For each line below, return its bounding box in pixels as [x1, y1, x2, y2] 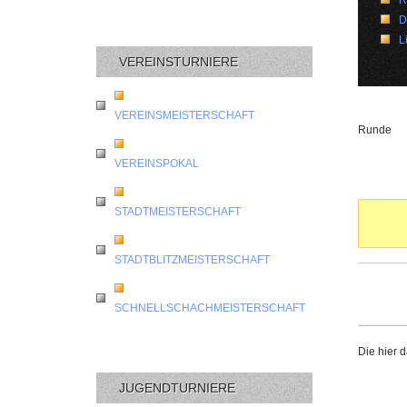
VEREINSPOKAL [114, 156, 199, 170]
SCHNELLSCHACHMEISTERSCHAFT [114, 301, 305, 314]
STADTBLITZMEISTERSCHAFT [114, 253, 270, 266]
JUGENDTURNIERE [119, 380, 235, 395]
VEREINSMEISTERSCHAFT [114, 108, 254, 122]
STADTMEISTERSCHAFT [114, 204, 241, 218]
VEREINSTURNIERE [119, 54, 238, 69]
